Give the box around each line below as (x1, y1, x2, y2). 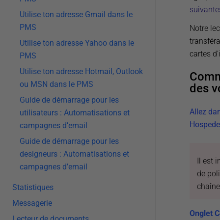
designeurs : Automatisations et (20, 149, 129, 159)
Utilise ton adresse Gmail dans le (20, 10, 133, 19)
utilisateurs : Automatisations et (20, 108, 130, 117)
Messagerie (12, 198, 52, 208)
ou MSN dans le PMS (20, 80, 93, 89)
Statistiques (12, 183, 54, 192)
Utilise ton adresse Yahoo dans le (20, 38, 134, 48)
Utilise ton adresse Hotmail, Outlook (20, 67, 143, 76)
